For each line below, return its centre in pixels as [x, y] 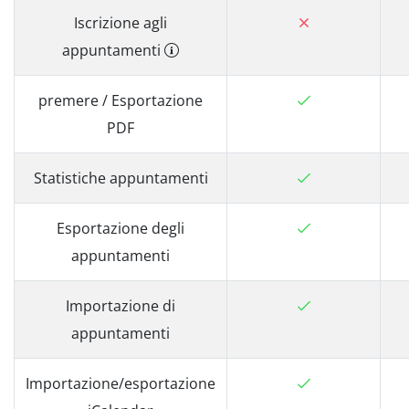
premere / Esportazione [121, 100]
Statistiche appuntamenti [121, 178]
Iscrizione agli [121, 23]
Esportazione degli [121, 228]
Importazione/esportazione [121, 383]
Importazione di [121, 306]
